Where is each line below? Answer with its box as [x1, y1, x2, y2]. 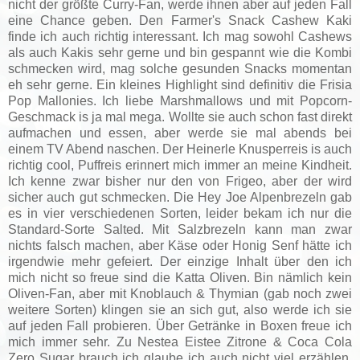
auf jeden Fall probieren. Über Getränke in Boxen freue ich [8, 318, 352, 333]
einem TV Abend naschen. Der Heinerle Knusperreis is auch [8, 141, 352, 156]
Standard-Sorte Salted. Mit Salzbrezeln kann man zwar [8, 222, 352, 236]
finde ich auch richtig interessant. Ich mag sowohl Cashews [8, 29, 352, 43]
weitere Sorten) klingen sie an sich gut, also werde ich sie [8, 302, 352, 317]
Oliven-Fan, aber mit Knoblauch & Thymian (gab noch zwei [8, 286, 352, 301]
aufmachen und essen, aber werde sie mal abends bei [8, 125, 352, 140]
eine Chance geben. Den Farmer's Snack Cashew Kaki [8, 13, 352, 27]
